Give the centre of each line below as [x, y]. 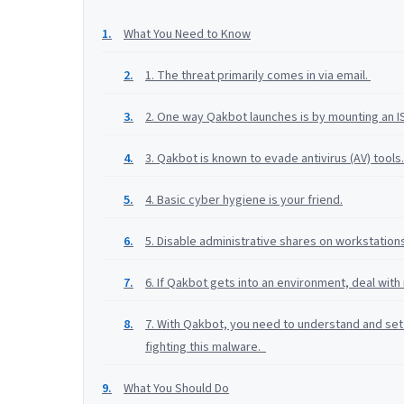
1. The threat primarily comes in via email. [258, 76]
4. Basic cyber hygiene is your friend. [244, 200]
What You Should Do [176, 389]
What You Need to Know [187, 34]
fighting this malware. [206, 347]
